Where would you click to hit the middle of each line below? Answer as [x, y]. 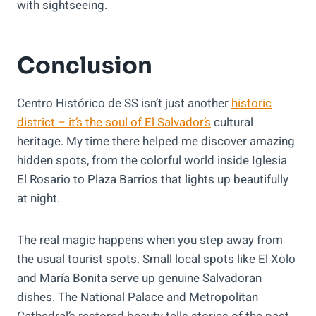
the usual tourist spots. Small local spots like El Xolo [156, 260]
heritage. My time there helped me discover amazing [156, 142]
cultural [232, 123]
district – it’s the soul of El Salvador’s [114, 123]
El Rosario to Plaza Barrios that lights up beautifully [153, 180]
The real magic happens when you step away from [150, 241]
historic [251, 104]
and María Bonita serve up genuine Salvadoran [139, 279]
